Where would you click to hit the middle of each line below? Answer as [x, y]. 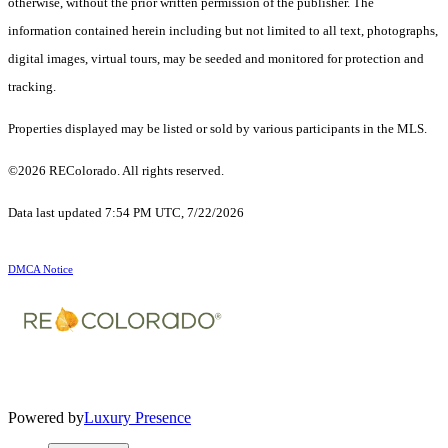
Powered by [46, 418]
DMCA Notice [40, 270]
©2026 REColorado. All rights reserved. [117, 171]
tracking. [32, 87]
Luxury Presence [137, 418]
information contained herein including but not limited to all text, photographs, [223, 31]
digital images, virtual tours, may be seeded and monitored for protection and [216, 59]
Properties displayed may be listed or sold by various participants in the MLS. [217, 129]
